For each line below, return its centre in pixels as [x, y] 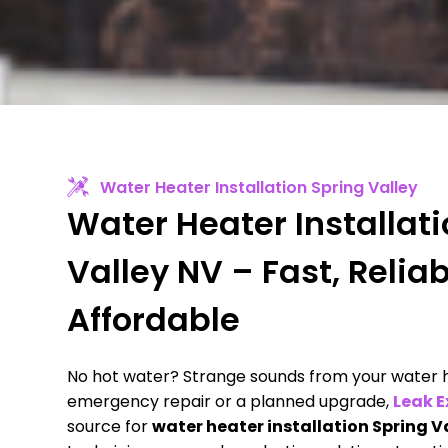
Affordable [154, 319]
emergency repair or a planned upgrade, [230, 401]
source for [110, 426]
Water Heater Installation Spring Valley [258, 187]
